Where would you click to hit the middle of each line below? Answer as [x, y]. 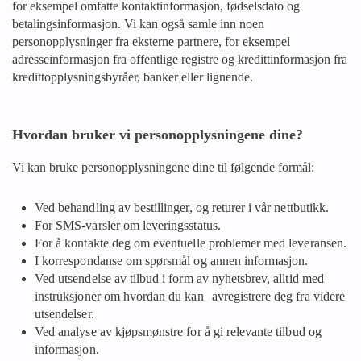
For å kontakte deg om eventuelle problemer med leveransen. [191, 243]
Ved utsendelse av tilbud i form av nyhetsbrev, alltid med [179, 278]
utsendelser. [64, 314]
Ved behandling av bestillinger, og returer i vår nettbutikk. [182, 207]
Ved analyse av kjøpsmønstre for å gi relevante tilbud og [178, 332]
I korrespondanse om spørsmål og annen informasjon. [172, 261]
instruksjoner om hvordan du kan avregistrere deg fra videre [190, 296]
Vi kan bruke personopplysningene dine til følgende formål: [163, 167]
